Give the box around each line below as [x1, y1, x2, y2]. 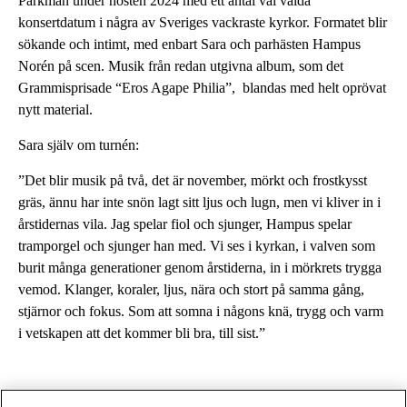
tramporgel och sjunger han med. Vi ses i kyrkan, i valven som [18, 238, 375, 253]
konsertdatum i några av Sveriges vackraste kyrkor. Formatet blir [18, 15, 387, 30]
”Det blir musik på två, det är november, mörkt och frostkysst [18, 173, 367, 188]
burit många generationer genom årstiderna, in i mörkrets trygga [18, 260, 382, 275]
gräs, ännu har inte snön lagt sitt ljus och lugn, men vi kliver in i [18, 194, 381, 210]
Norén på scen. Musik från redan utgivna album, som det [18, 58, 343, 74]
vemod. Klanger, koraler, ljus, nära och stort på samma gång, [18, 282, 364, 297]
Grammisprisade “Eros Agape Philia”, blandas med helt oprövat [18, 80, 386, 95]
